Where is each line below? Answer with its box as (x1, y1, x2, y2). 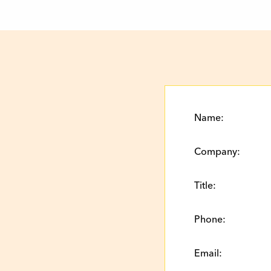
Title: (194, 179, 216, 192)
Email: (194, 247, 222, 260)
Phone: (194, 213, 226, 226)
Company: (194, 145, 240, 158)
